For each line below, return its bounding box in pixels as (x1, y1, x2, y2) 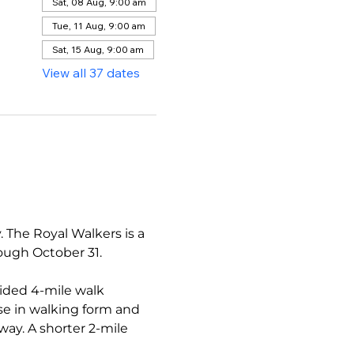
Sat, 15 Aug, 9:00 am (51, 43, 144, 56)
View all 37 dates (41, 65, 140, 81)
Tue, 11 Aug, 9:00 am (51, 20, 145, 32)
